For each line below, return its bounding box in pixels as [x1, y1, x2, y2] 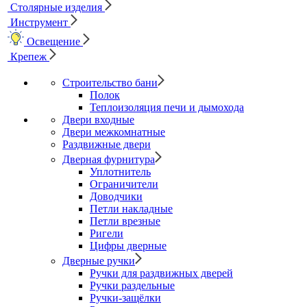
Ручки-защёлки [90, 292, 161, 304]
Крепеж [10, 51, 47, 62]
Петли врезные [90, 215, 160, 227]
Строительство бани [62, 77, 158, 88]
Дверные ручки [62, 255, 135, 267]
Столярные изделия [10, 1, 102, 13]
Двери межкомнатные [62, 126, 165, 138]
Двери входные [62, 114, 134, 125]
